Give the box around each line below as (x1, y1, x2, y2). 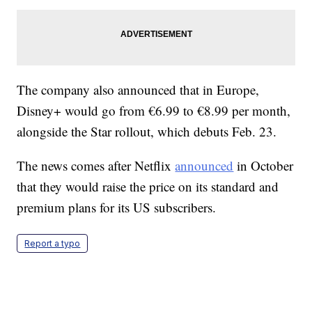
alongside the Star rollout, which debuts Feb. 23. (17, 123, 277, 141)
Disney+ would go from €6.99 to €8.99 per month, (17, 102, 291, 120)
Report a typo (24, 238, 81, 249)
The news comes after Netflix (17, 157, 175, 175)
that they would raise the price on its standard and (17, 178, 279, 196)
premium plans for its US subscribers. (17, 198, 217, 217)
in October (233, 157, 294, 175)
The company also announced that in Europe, (17, 81, 260, 99)
